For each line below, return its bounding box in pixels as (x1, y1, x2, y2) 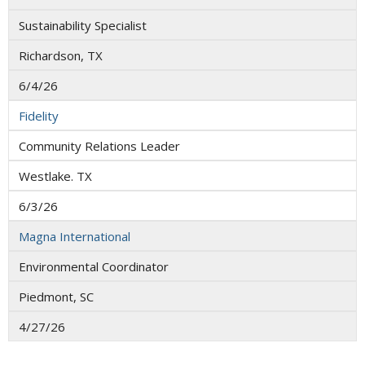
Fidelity (19, 107, 59, 124)
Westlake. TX (19, 167, 92, 184)
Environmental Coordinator (19, 257, 169, 275)
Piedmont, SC (19, 288, 94, 305)
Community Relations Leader (19, 137, 180, 154)
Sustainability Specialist (19, 16, 147, 33)
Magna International (19, 227, 130, 244)
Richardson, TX (19, 46, 103, 64)
